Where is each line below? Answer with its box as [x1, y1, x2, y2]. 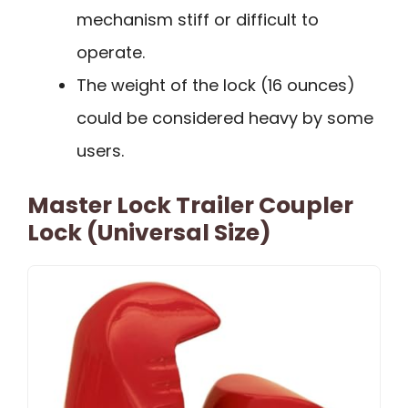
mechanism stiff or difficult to [76, 8, 319, 32]
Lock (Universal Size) [27, 217, 271, 250]
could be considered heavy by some [76, 107, 373, 130]
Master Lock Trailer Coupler [27, 189, 353, 222]
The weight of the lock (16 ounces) [76, 74, 355, 97]
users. [76, 139, 124, 163]
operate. [76, 41, 145, 65]
